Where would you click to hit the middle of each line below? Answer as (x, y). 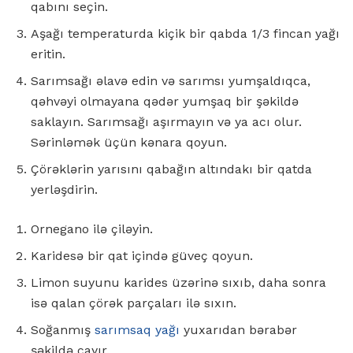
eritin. (48, 54)
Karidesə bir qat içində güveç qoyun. (142, 255)
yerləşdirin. (64, 189)
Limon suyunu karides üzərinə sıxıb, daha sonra (178, 282)
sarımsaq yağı (137, 329)
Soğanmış (63, 329)
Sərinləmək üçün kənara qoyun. (129, 142)
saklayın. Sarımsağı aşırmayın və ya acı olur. (166, 121)
